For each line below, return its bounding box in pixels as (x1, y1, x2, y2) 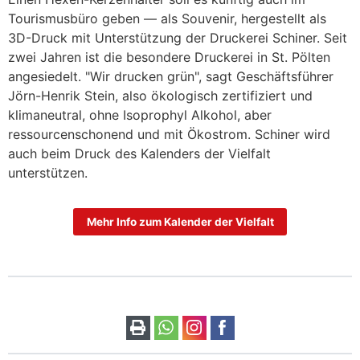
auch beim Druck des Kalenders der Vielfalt (8, 145, 271, 162)
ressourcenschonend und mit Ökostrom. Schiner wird (8, 125, 330, 142)
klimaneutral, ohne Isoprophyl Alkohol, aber (8, 106, 272, 123)
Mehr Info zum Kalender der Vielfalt (86, 215, 274, 228)
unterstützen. (8, 164, 88, 181)
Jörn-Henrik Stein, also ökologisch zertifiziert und (8, 87, 313, 104)
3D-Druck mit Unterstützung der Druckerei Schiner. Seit (8, 29, 347, 46)
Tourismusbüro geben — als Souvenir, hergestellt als (8, 10, 326, 27)
